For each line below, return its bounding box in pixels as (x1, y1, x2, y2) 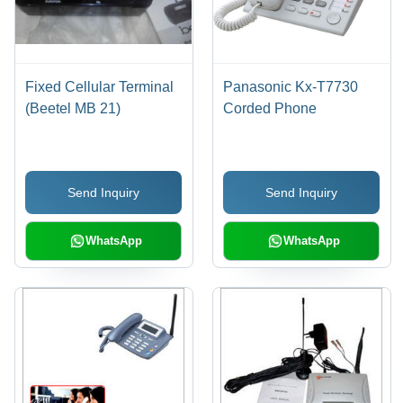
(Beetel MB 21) (25, 100, 121, 116)
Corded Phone (223, 100, 318, 116)
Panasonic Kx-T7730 (223, 78, 359, 94)
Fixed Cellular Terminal (25, 78, 175, 94)
